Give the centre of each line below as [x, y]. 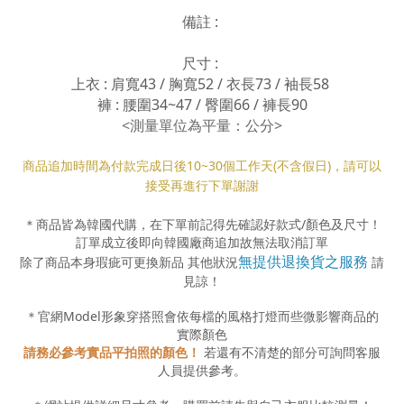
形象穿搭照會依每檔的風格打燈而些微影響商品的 [240, 316]
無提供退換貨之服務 [303, 262]
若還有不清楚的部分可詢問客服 [292, 352]
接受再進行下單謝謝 [202, 185]
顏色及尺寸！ [343, 224]
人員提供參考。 [202, 370]
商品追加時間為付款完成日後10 [112, 165]
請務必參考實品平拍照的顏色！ [114, 352]
